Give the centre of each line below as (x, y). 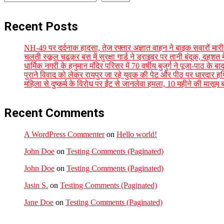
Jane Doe (39, 202)
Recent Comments (54, 113)
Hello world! (137, 134)
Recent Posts (41, 26)
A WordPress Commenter (64, 134)
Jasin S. (36, 185)
